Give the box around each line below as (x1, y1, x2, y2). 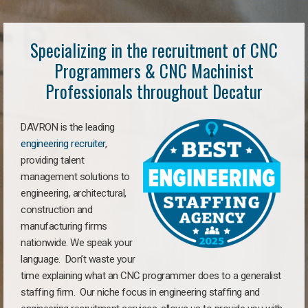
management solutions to (21, 170, 130, 183)
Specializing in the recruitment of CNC (30, 37, 278, 63)
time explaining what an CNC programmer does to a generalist (21, 269, 281, 282)
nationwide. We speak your (21, 236, 133, 249)
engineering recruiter (21, 137, 105, 150)
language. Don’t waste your (21, 253, 135, 265)
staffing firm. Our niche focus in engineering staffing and (21, 286, 260, 298)
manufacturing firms (21, 220, 107, 232)
